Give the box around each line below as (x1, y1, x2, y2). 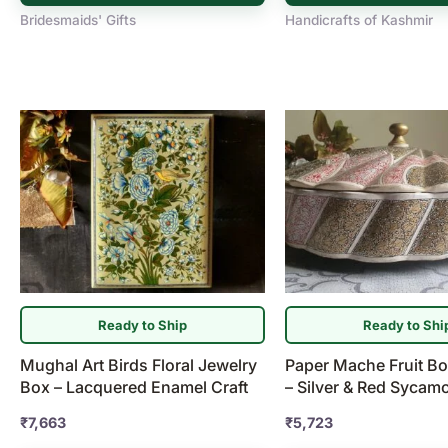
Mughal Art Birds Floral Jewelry (20, 355, 257, 376)
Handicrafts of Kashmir (284, 11, 433, 28)
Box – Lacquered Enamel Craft (20, 377, 248, 398)
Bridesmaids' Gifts (20, 11, 136, 28)
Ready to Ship (97, 316, 187, 333)
